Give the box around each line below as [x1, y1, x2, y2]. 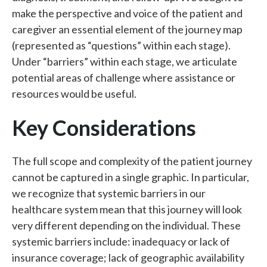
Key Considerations [12, 114, 196, 141]
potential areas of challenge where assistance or [12, 71, 235, 84]
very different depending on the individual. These [12, 219, 241, 232]
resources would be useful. [12, 87, 136, 100]
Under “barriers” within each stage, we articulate [12, 55, 237, 68]
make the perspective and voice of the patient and [12, 7, 243, 20]
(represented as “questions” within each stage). [12, 39, 231, 52]
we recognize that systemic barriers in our [12, 187, 206, 200]
